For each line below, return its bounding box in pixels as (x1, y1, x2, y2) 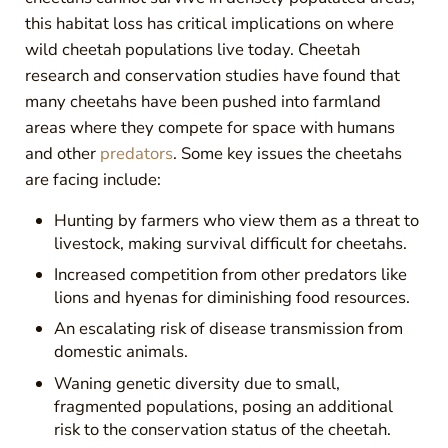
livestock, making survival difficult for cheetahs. (54, 231, 408, 255)
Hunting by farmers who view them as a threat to (54, 208, 420, 232)
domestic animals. (54, 340, 189, 364)
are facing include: (24, 167, 161, 191)
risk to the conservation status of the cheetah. (54, 417, 392, 441)
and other (24, 141, 100, 165)
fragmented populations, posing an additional (54, 394, 394, 418)
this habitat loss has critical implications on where (24, 11, 394, 35)
